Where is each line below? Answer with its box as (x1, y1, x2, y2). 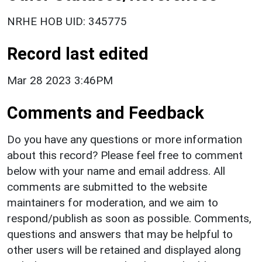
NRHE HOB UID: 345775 (7, 14, 127, 28)
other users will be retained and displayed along (7, 243, 241, 257)
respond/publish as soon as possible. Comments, (7, 211, 251, 225)
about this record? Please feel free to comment (7, 148, 243, 162)
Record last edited (7, 43, 149, 64)
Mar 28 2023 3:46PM (7, 73, 113, 87)
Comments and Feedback (7, 102, 204, 123)
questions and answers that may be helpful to (7, 227, 233, 241)
